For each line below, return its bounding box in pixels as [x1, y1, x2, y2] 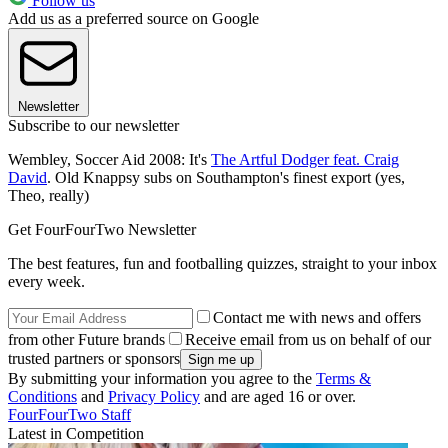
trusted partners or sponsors [8, 349, 180, 367]
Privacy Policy [108, 387, 200, 405]
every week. [8, 272, 85, 290]
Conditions [8, 387, 77, 405]
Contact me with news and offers [213, 308, 421, 326]
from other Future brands [8, 330, 165, 348]
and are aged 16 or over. [200, 387, 356, 405]
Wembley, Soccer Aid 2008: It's [8, 150, 211, 168]
